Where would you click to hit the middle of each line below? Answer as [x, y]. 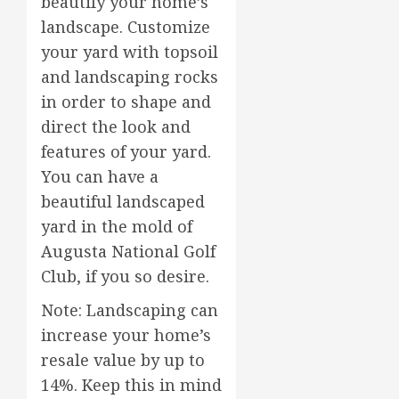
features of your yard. [126, 151]
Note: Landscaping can [130, 309]
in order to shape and [126, 101]
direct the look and [116, 126]
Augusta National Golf [128, 251]
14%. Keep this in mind [131, 384]
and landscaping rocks [130, 76]
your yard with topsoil [130, 51]
